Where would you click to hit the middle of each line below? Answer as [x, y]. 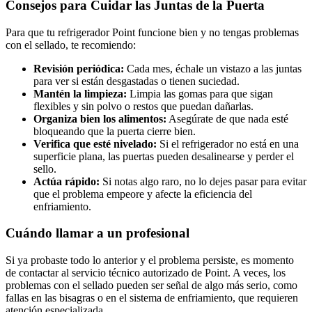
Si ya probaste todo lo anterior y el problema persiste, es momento [150, 260]
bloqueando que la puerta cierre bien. [115, 131]
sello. [45, 169]
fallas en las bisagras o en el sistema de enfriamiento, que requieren [152, 298]
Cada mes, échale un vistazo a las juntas [213, 68]
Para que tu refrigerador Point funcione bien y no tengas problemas [152, 32]
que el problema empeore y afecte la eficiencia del [143, 194]
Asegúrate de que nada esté [227, 118]
